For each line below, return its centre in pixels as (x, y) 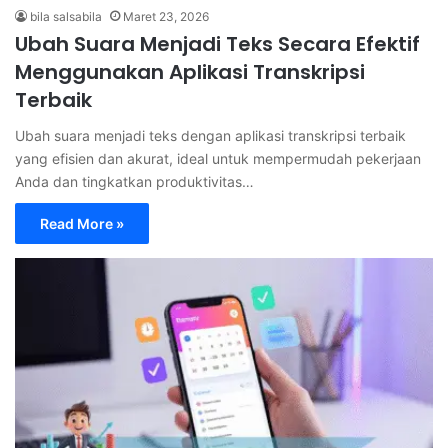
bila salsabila (66, 17)
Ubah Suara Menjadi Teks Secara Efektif (217, 44)
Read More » (82, 224)
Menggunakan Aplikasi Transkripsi (190, 72)
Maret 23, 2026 (166, 17)
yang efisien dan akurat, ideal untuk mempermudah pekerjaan (218, 159)
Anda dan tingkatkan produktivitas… (134, 182)
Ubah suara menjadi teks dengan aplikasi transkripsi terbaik (210, 136)
